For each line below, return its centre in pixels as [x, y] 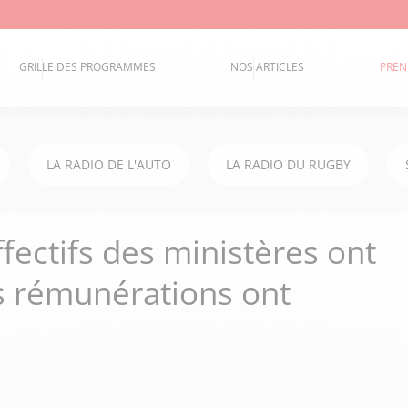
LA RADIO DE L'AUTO [109, 164]
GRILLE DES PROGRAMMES [88, 67]
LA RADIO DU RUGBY [288, 164]
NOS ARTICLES [268, 67]
